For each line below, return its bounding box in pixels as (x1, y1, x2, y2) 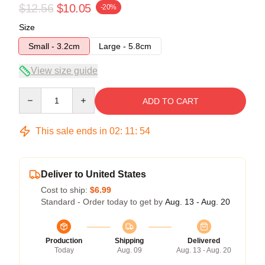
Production (46, 236, 82, 245)
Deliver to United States (41, 169, 146, 179)
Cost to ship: (41, 185, 90, 195)
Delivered (188, 236, 220, 245)
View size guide (31, 65, 98, 76)
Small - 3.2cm (28, 41, 80, 51)
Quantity (18, 88, 50, 98)
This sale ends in (33, 125, 109, 136)
